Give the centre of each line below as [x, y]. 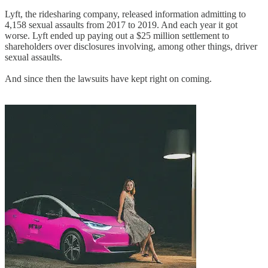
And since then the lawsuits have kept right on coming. [108, 79]
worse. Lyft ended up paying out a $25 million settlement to [117, 36]
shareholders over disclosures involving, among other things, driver [131, 47]
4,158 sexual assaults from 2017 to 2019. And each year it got [121, 25]
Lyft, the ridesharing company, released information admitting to [125, 14]
